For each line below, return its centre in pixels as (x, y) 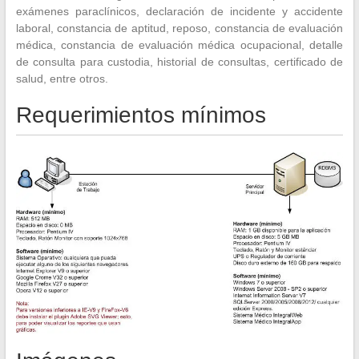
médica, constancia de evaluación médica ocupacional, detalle (179, 44)
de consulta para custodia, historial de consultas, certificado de (179, 61)
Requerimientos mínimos (141, 115)
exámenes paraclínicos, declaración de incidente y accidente (179, 11)
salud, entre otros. (62, 78)
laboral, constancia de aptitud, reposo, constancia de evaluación (179, 28)
